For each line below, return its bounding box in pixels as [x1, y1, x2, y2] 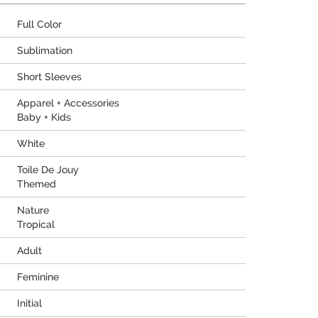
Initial [17, 297, 42, 309]
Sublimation [17, 45, 72, 56]
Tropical [17, 219, 55, 230]
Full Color [17, 18, 62, 30]
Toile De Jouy [17, 164, 79, 175]
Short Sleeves [17, 71, 82, 82]
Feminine [17, 271, 59, 283]
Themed [17, 178, 56, 190]
